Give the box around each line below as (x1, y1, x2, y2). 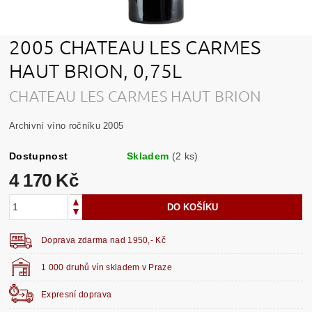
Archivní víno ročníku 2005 (9, 120, 124, 131)
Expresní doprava (41, 289, 112, 299)
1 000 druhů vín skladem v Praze (41, 262, 173, 272)
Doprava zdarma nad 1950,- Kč (41, 235, 166, 245)
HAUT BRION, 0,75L (9, 58, 187, 82)
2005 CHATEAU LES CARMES (9, 35, 261, 58)
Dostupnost (9, 150, 68, 162)
